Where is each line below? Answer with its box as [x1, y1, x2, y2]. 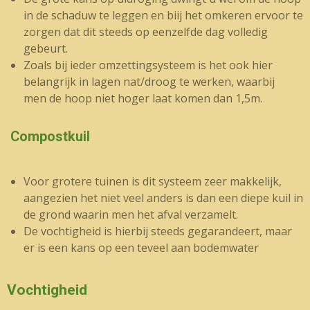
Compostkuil [7, 129, 90, 145]
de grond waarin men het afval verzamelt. [24, 207, 238, 222]
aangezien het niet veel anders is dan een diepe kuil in [24, 190, 303, 206]
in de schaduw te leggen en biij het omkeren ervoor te [24, 8, 303, 23]
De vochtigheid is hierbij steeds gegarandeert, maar [24, 224, 292, 239]
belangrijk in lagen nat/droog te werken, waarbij [24, 74, 275, 89]
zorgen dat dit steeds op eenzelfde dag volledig [24, 24, 268, 39]
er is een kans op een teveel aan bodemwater [24, 240, 259, 255]
